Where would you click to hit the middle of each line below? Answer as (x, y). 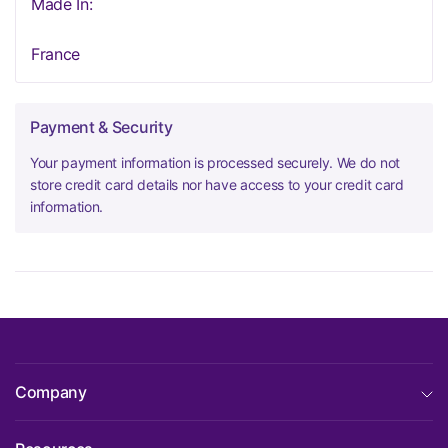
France (56, 54)
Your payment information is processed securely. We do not (215, 162)
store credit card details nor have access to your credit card (217, 184)
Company (51, 392)
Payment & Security (101, 127)
